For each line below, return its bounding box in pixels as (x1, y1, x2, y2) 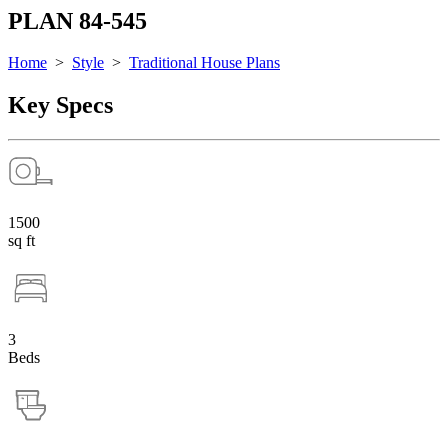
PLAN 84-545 (8, 7, 147, 34)
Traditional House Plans (129, 54, 280, 72)
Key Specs (8, 92, 113, 119)
